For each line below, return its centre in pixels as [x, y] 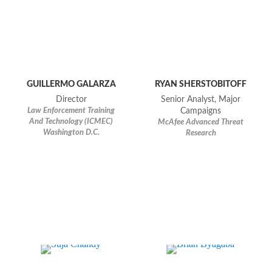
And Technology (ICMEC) [71, 122]
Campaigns [201, 111]
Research [201, 134]
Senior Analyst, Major [201, 100]
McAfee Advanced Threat [201, 123]
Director [71, 100]
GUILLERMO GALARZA [71, 84]
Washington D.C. [71, 133]
